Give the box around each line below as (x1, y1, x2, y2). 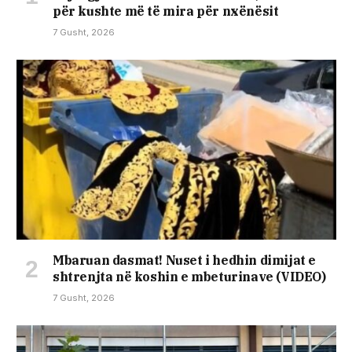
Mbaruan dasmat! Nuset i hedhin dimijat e (53, 252, 317, 269)
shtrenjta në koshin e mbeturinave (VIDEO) (53, 269, 326, 285)
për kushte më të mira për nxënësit (53, 3, 279, 20)
